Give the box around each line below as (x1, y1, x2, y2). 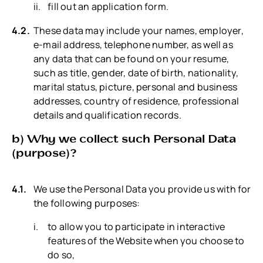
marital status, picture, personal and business (33, 80, 238, 93)
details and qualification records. (33, 108, 181, 122)
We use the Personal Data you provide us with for (33, 182, 251, 195)
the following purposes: (33, 196, 140, 210)
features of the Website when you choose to (48, 234, 245, 247)
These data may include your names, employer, (33, 23, 244, 37)
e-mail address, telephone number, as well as (33, 38, 233, 51)
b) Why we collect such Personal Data (12, 131, 237, 145)
